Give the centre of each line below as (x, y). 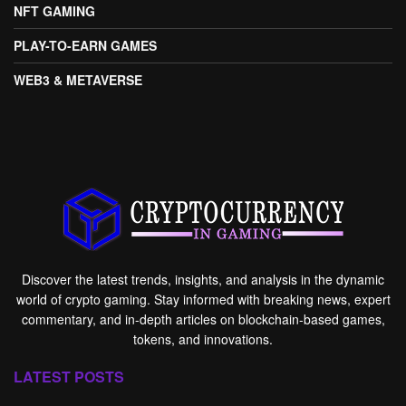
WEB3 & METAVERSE (78, 80)
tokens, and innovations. (203, 339)
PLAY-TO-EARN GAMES (85, 46)
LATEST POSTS (69, 377)
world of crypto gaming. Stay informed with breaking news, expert (203, 300)
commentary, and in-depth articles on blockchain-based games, (203, 319)
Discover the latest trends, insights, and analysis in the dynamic (203, 280)
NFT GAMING (54, 11)
